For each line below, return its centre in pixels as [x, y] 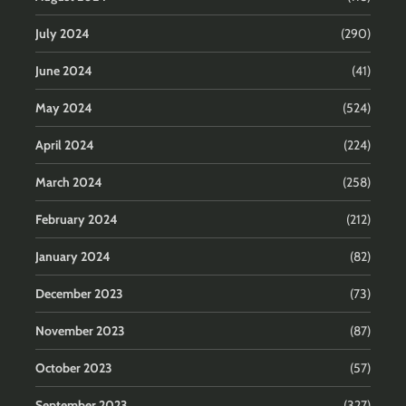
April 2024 [65, 145]
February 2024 [77, 219]
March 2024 [69, 182]
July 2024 [63, 33]
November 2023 [80, 330]
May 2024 [64, 107]
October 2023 [74, 367]
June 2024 [64, 70]
